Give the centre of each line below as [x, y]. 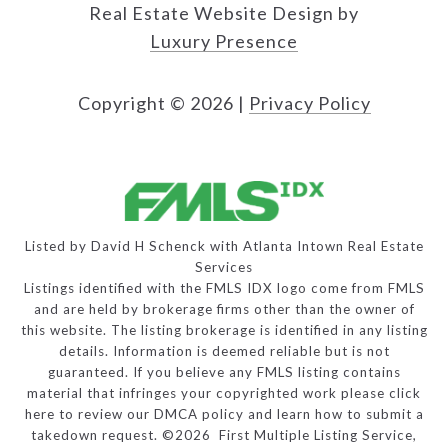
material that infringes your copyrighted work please [208, 392]
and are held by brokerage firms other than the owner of [224, 308]
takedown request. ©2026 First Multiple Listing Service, [224, 434]
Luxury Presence [224, 40]
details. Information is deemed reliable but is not [224, 350]
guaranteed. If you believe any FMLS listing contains [224, 371]
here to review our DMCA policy [134, 413]
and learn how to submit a [333, 413]
